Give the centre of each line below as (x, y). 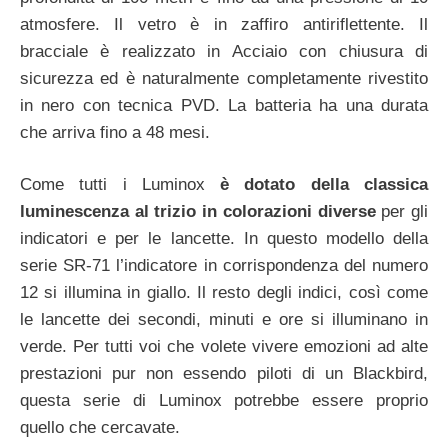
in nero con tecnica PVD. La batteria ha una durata (224, 105)
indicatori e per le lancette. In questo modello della (224, 239)
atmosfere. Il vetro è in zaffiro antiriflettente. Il (224, 24)
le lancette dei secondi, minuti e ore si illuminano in (224, 320)
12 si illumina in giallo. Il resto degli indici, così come (224, 293)
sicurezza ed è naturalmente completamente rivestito (224, 78)
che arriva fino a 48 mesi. (115, 132)
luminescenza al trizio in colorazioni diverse (198, 212)
